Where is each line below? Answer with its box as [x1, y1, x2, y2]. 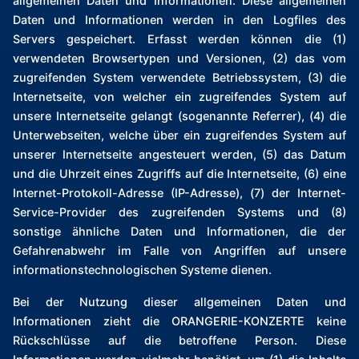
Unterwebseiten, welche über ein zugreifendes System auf [13, 128, 346, 143]
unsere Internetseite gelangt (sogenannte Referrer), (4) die [13, 109, 346, 123]
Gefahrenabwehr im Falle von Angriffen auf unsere [13, 244, 346, 258]
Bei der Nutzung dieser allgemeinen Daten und [13, 295, 346, 309]
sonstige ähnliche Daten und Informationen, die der [13, 224, 346, 239]
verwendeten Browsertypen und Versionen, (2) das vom [13, 51, 346, 66]
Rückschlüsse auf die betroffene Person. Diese [13, 333, 346, 348]
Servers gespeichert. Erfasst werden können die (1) [13, 32, 346, 46]
